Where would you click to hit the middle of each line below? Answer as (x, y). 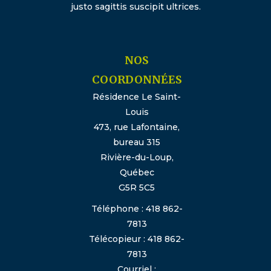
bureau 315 (137, 142)
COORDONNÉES (137, 80)
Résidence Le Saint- (137, 97)
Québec (137, 173)
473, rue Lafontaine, (137, 127)
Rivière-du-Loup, (137, 158)
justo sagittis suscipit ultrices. (135, 7)
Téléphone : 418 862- (137, 209)
